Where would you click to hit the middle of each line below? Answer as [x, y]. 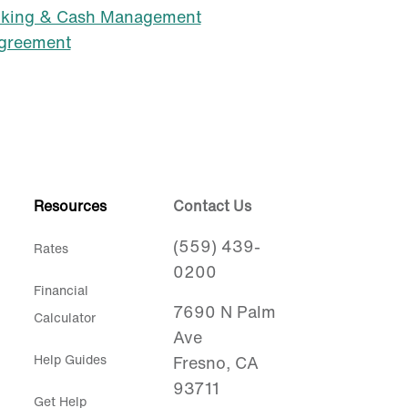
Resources [70, 205]
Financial [61, 290]
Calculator [64, 317]
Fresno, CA [216, 362]
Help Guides [70, 359]
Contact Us [213, 205]
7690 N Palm [225, 311]
